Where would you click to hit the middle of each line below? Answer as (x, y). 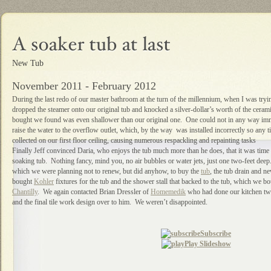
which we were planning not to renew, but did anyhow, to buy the (106, 171)
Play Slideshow (207, 244)
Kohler (44, 181)
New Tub (28, 63)
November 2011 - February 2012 (84, 86)
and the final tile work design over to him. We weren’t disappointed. (110, 202)
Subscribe (216, 233)
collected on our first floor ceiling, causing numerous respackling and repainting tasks (134, 140)
